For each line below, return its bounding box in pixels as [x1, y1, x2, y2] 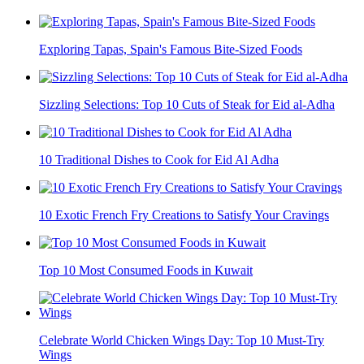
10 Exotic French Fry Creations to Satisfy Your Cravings [39, 208, 329, 223]
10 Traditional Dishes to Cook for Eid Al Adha [39, 153, 279, 167]
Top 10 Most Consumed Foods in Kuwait [39, 263, 253, 278]
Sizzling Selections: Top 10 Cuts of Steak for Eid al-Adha [39, 97, 335, 112]
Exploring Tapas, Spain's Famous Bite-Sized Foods [39, 42, 302, 57]
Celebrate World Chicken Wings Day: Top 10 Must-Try [39, 333, 324, 348]
